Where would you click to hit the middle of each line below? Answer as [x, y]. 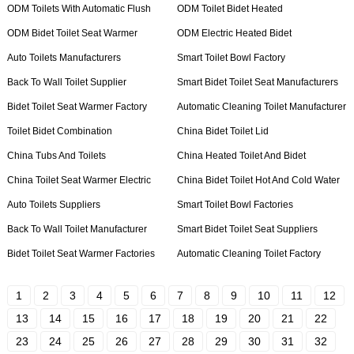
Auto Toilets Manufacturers [64, 58]
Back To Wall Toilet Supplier [66, 82]
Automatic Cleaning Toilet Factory [249, 254]
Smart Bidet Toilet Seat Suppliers [247, 229]
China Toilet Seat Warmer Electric [79, 180]
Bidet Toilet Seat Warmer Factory [77, 107]
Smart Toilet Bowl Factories [235, 205]
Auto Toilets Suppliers [53, 205]
